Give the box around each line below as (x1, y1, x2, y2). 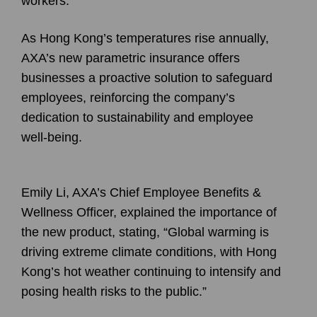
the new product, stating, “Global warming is (21, 224, 269, 239)
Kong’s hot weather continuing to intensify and (21, 264, 281, 279)
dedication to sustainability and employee (21, 110, 253, 125)
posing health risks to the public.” (21, 284, 207, 299)
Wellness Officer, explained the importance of (21, 204, 277, 219)
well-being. (21, 129, 82, 144)
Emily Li (21, 185, 66, 200)
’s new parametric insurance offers (46, 50, 240, 65)
